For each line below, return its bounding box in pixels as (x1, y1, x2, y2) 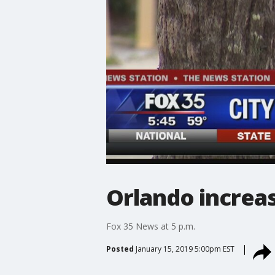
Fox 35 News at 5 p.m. (106, 220, 195, 232)
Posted (106, 243, 134, 254)
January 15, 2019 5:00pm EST (135, 243, 234, 254)
